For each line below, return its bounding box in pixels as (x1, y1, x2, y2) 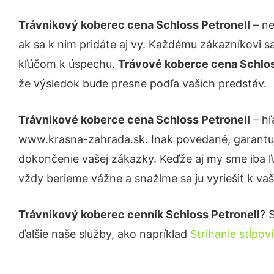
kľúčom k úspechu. (18, 57, 118, 70)
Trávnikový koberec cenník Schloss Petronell (18, 208, 260, 221)
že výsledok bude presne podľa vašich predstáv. (18, 77, 267, 90)
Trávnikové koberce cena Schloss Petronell (18, 113, 250, 126)
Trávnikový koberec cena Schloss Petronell (18, 18, 250, 31)
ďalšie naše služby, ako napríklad (18, 228, 190, 240)
